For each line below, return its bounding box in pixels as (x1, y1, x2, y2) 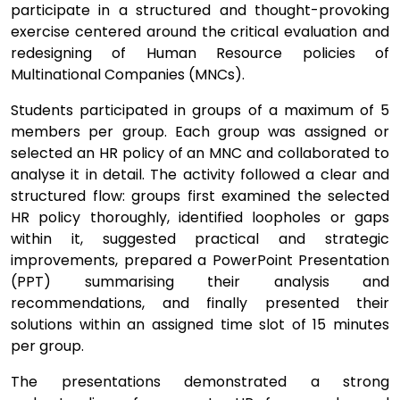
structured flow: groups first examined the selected (11, 186, 389, 206)
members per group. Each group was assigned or (11, 121, 389, 142)
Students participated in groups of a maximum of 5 (11, 100, 389, 121)
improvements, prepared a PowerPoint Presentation (11, 250, 389, 271)
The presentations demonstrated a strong (11, 371, 389, 392)
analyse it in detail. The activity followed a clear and (11, 164, 389, 185)
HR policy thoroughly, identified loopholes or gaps (11, 207, 389, 228)
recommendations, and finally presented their (11, 293, 389, 313)
